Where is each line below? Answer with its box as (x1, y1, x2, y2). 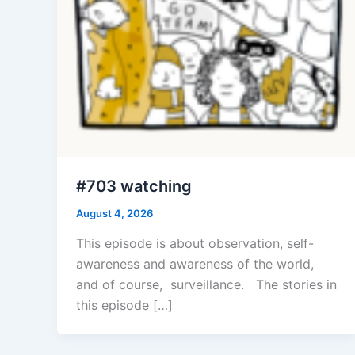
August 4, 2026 (76, 207, 153, 220)
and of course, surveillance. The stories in (76, 276, 337, 292)
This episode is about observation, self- (76, 235, 314, 251)
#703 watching (76, 177, 192, 197)
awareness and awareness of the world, (76, 255, 314, 272)
